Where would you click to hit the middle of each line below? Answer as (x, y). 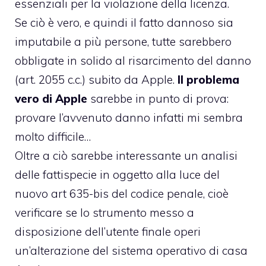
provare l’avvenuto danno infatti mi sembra (129, 118)
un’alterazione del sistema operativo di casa (131, 251)
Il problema (208, 80)
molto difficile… (53, 137)
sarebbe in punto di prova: (158, 99)
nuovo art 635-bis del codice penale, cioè (122, 194)
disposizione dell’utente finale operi (108, 232)
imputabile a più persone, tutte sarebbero (123, 42)
